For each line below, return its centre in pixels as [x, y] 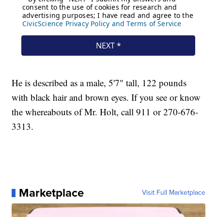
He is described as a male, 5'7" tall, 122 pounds [99, 83]
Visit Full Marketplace [173, 193]
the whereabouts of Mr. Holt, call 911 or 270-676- [105, 112]
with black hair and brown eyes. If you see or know [106, 97]
